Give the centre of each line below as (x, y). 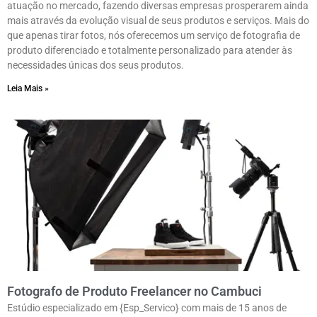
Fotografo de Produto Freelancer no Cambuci (134, 292)
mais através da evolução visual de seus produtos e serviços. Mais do (158, 21)
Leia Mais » (28, 89)
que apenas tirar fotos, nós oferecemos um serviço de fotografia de (154, 36)
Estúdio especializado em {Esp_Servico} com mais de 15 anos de (147, 308)
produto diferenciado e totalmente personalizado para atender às (150, 51)
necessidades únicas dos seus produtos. (96, 65)
